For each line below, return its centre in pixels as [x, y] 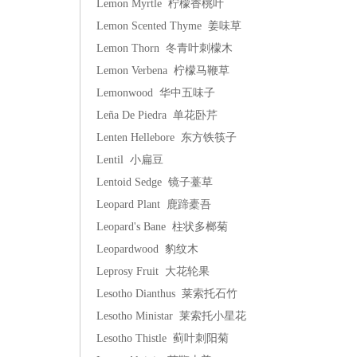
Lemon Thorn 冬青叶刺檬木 [165, 48]
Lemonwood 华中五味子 [156, 93]
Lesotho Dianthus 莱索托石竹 [167, 294]
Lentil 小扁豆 [130, 160]
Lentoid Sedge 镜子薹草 [155, 182]
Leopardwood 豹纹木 [147, 249]
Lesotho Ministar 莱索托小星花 [171, 316]
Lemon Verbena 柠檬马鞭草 [163, 71]
